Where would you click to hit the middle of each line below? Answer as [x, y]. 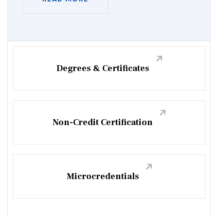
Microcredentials [103, 177]
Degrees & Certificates [103, 69]
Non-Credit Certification [103, 123]
